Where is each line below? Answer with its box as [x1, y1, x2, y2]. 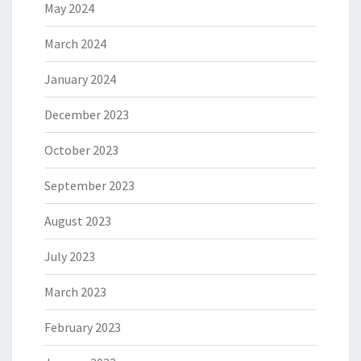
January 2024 [44, 70, 116, 87]
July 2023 [44, 247, 95, 264]
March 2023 [44, 283, 106, 300]
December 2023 [44, 106, 129, 122]
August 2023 [44, 212, 111, 229]
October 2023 [44, 141, 118, 158]
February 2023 [44, 318, 121, 335]
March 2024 [44, 35, 106, 52]
